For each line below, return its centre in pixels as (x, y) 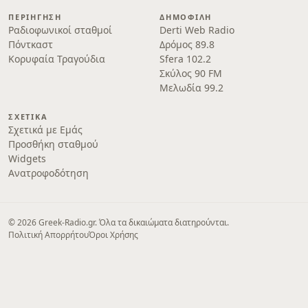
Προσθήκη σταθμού (53, 144)
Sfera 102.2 (185, 59)
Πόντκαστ (31, 44)
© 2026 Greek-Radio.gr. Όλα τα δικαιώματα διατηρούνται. (119, 222)
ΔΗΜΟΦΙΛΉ (186, 17)
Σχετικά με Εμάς (45, 130)
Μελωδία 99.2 (191, 88)
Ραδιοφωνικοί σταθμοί (60, 30)
